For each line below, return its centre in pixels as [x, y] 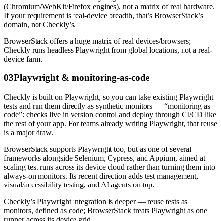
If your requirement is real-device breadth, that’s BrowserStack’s [104, 15]
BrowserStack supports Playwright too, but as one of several [98, 149]
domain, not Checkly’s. [40, 24]
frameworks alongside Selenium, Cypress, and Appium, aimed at [105, 158]
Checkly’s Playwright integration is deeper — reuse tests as [96, 202]
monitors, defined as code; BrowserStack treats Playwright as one [106, 211]
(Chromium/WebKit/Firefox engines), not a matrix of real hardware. [109, 6]
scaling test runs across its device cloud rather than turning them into [110, 167]
